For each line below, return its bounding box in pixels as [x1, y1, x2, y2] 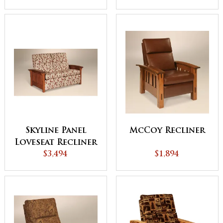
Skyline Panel [25, 127, 87, 135]
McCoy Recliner [129, 127, 205, 135]
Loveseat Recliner [14, 139, 97, 147]
